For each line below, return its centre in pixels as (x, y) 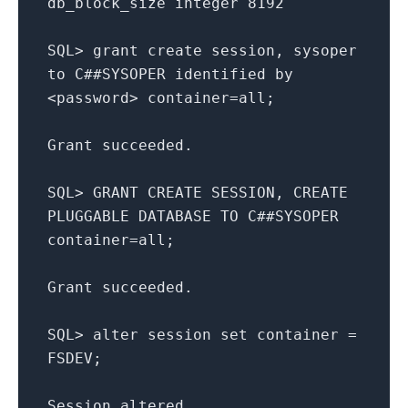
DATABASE (175, 216)
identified (220, 74)
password (93, 97)
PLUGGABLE (88, 216)
